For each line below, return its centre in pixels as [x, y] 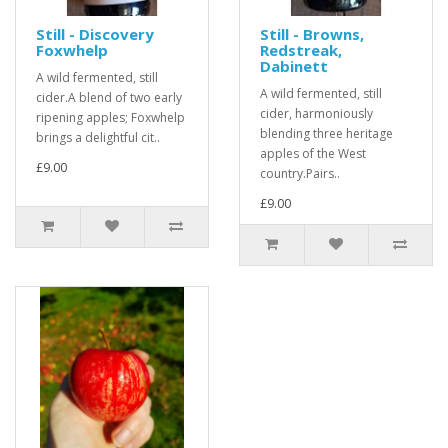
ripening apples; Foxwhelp [110, 117]
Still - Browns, [312, 34]
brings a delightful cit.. [98, 137]
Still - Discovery [95, 34]
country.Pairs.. [300, 173]
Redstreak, [301, 50]
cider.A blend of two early [109, 97]
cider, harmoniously [316, 113]
